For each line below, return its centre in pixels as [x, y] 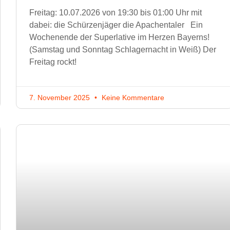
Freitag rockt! [53, 62]
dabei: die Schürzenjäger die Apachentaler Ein [116, 25]
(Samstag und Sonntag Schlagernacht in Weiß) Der [123, 50]
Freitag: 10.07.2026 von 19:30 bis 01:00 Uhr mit [116, 13]
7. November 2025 [61, 98]
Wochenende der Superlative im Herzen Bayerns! [119, 37]
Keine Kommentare [132, 98]
